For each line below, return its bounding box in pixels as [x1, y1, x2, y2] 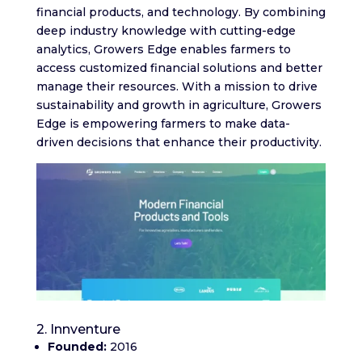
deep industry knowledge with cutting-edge [36, 23, 296, 38]
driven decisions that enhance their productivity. [36, 135, 322, 149]
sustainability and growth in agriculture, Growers [36, 98, 322, 112]
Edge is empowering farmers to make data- [36, 116, 290, 131]
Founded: [47, 339, 110, 355]
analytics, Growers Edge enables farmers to [36, 42, 291, 57]
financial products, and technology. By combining [36, 5, 326, 19]
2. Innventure [36, 322, 120, 338]
